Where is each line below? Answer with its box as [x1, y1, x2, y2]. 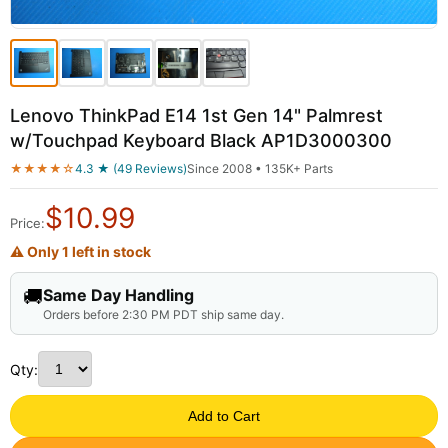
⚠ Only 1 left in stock [10, 243, 151, 260]
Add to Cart [188, 408, 260, 424]
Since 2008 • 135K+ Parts [187, 161, 333, 176]
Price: [10, 215, 45, 231]
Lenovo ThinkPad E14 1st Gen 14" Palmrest [10, 105, 383, 126]
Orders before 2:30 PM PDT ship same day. [43, 307, 284, 322]
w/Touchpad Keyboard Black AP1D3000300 [10, 130, 392, 151]
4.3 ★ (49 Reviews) [75, 161, 187, 176]
